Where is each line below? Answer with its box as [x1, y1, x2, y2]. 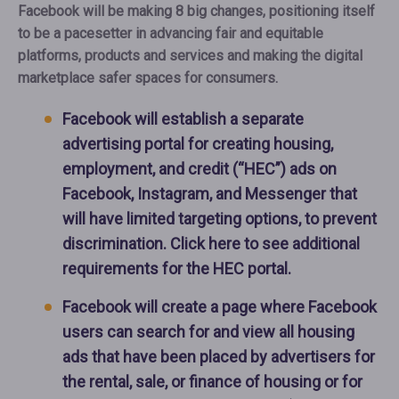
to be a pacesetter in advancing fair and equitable [18, 25, 323, 43]
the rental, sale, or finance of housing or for [62, 372, 362, 392]
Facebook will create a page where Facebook [62, 297, 377, 317]
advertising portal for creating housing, [62, 134, 333, 154]
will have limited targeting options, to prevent [62, 209, 377, 229]
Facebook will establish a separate [62, 110, 304, 129]
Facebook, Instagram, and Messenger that [62, 184, 357, 204]
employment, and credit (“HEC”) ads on [62, 159, 337, 179]
